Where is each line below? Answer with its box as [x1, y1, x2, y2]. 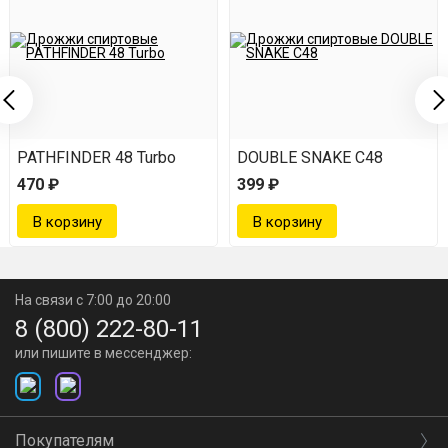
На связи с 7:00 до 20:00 [15, 291, 171, 308]
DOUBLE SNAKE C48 [237, 147, 383, 167]
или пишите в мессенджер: [15, 344, 192, 361]
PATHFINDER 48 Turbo [17, 147, 176, 167]
